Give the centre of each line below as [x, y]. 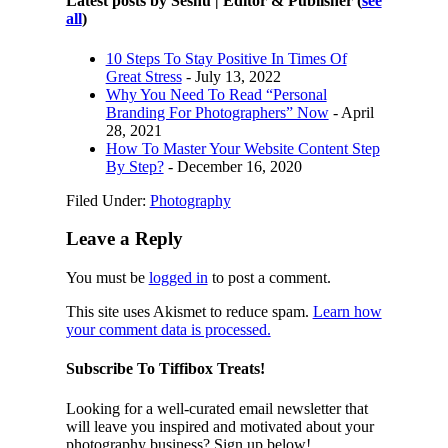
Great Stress [143, 76]
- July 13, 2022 [231, 76]
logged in [178, 278]
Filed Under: [107, 200]
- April [351, 112]
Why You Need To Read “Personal [216, 94]
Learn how [347, 312]
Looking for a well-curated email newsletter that [216, 408]
